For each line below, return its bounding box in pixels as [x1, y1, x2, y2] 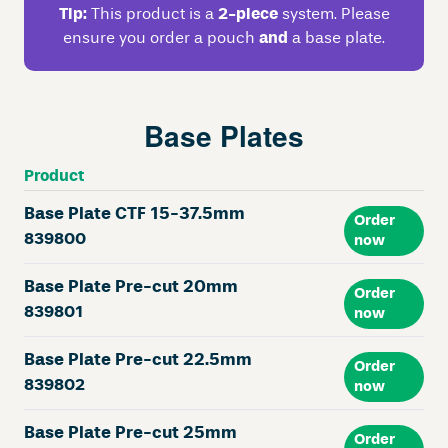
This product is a [86, 7, 218, 24]
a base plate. [288, 31, 385, 48]
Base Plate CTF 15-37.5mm [24, 206, 245, 224]
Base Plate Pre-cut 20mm [24, 279, 238, 297]
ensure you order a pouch [63, 31, 259, 48]
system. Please [277, 7, 390, 24]
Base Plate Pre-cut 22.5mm [24, 352, 252, 370]
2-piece [217, 7, 278, 24]
